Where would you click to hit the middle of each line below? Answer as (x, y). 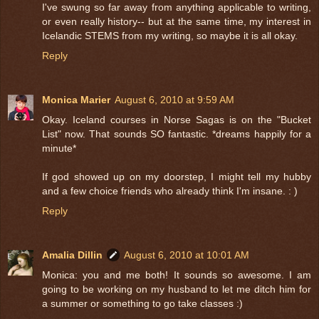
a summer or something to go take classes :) (142, 304)
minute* (59, 148)
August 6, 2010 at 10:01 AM (187, 255)
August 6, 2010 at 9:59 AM (174, 100)
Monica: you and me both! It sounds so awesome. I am (177, 275)
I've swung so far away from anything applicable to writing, (177, 7)
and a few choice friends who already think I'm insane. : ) (170, 191)
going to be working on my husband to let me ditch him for (177, 289)
